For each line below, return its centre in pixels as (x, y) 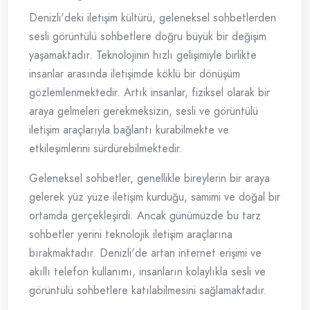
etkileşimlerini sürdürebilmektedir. (106, 149)
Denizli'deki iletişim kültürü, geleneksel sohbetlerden (153, 18)
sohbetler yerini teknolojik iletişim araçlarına (131, 235)
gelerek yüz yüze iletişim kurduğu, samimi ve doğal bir (155, 197)
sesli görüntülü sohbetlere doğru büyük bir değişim (148, 37)
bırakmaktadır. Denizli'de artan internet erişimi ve (145, 253)
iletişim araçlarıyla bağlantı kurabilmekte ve (129, 130)
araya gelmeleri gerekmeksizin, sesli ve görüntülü (144, 111)
